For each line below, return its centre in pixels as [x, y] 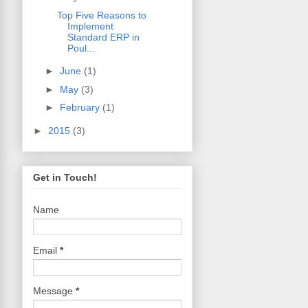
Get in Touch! [65, 178]
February [81, 108]
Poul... [81, 48]
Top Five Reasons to [101, 15]
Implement [90, 26]
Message [54, 291]
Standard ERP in [103, 37]
